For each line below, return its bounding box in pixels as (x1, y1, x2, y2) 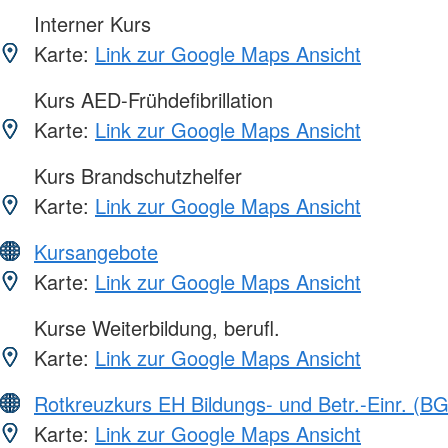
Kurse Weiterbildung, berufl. (28, 312, 280, 342)
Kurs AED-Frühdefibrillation (28, 84, 273, 114)
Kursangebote (34, 236, 158, 266)
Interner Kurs (28, 8, 151, 38)
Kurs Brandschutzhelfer (28, 160, 242, 190)
